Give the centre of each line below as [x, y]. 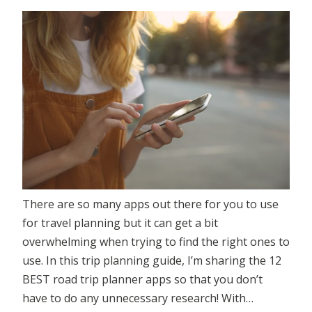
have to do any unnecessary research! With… [138, 298]
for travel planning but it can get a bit [120, 223]
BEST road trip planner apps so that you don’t [142, 280]
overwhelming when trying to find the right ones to [156, 242]
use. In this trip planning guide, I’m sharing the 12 [152, 261]
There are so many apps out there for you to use [150, 204]
